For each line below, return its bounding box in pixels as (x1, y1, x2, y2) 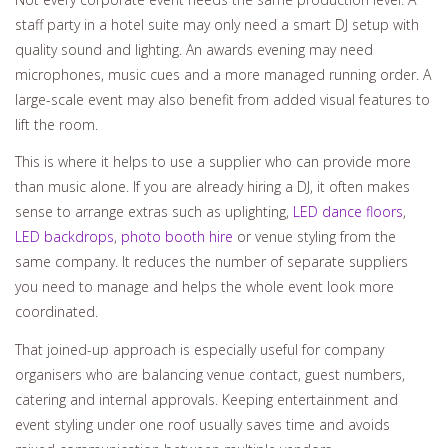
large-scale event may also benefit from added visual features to (15, 89, 430, 109)
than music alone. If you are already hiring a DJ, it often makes (15, 177, 410, 197)
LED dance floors (293, 202, 403, 222)
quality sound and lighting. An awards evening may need (15, 39, 373, 59)
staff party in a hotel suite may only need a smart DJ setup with (15, 14, 419, 34)
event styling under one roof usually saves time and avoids (15, 414, 390, 434)
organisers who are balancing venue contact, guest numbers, (15, 364, 405, 384)
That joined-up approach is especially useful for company (15, 339, 384, 359)
